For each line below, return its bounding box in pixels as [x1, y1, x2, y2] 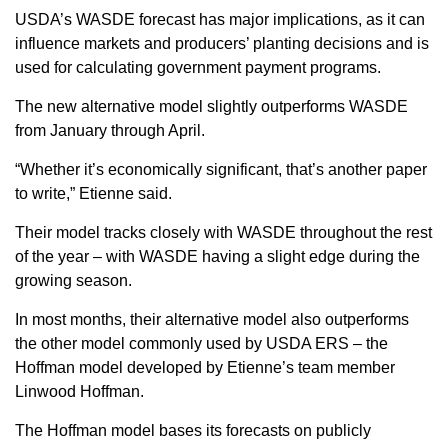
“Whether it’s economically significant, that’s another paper [15, 160, 427, 178]
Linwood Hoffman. [15, 382, 144, 400]
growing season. [15, 271, 132, 289]
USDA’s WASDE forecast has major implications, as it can [15, 10, 425, 28]
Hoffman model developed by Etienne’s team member [15, 358, 395, 376]
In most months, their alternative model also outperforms [15, 310, 409, 328]
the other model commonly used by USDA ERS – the [15, 334, 388, 352]
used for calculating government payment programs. [15, 58, 381, 76]
